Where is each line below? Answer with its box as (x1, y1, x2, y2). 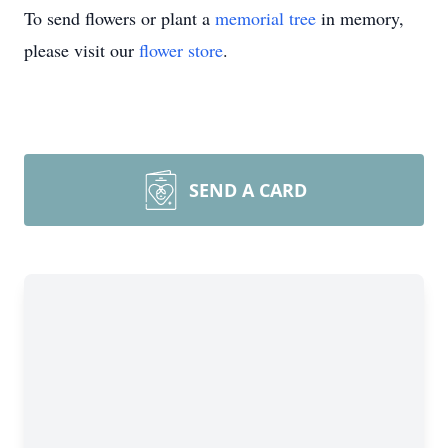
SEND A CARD (189, 178, 307, 202)
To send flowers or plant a (24, 6, 215, 30)
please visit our (24, 38, 139, 62)
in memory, (316, 6, 404, 30)
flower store (139, 38, 223, 62)
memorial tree (215, 6, 316, 30)
